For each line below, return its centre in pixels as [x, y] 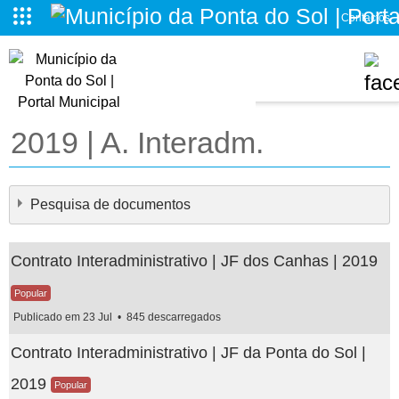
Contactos [366, 18]
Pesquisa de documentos [110, 204]
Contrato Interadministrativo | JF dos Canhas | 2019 [194, 261]
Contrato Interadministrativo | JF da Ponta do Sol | [188, 353]
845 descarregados [172, 317]
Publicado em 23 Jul [64, 317]
